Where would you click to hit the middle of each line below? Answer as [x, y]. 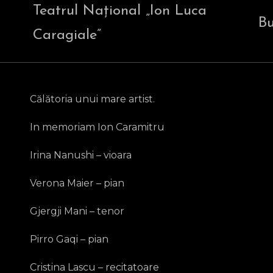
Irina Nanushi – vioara [81, 155]
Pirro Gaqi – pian [69, 239]
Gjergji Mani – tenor [77, 211]
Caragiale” [67, 35]
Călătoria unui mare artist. [92, 99]
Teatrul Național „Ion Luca [119, 11]
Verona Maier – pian [77, 183]
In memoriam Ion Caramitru [97, 127]
